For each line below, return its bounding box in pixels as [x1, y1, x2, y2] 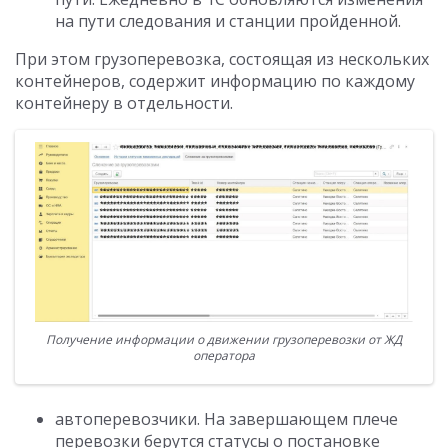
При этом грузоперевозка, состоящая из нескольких [15, 48, 429, 71]
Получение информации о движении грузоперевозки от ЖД [46, 331, 402, 349]
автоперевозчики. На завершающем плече [55, 408, 398, 431]
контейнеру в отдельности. [15, 92, 233, 115]
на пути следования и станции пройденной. [55, 10, 401, 33]
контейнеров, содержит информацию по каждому [15, 70, 415, 93]
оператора [193, 347, 255, 365]
